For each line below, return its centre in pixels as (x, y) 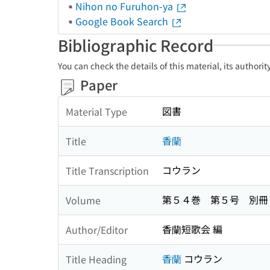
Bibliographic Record (136, 45)
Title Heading (96, 259)
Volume (83, 200)
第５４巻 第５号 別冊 (215, 200)
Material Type (96, 111)
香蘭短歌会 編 (192, 229)
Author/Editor (97, 229)
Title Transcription (107, 170)
